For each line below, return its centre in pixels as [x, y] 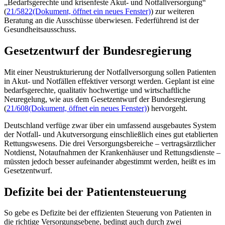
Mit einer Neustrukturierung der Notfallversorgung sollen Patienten [110, 72]
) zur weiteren [173, 11]
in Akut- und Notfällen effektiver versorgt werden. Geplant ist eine [109, 81]
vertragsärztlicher [187, 143]
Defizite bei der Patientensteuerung [95, 192]
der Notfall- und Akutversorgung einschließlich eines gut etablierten [111, 134]
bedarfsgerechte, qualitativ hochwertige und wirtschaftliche [97, 90]
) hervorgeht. [168, 108]
